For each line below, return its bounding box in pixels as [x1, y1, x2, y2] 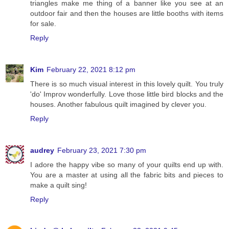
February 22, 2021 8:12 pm [47, 65, 135, 74]
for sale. [30, 19, 56, 28]
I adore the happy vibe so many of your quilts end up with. [30, 160, 223, 169]
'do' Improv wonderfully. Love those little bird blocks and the [30, 89, 223, 98]
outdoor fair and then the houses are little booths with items [30, 9, 223, 17]
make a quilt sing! [30, 180, 87, 189]
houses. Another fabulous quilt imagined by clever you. [30, 100, 207, 108]
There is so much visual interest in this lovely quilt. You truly [30, 79, 223, 88]
